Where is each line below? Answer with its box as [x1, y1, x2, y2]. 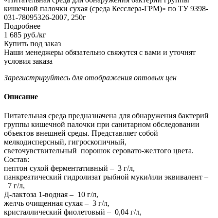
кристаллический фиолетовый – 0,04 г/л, [4, 208, 142, 217]
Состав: [4, 155, 29, 164]
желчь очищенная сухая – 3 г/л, [4, 199, 109, 208]
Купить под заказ [4, 39, 61, 48]
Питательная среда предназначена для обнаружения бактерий [4, 111, 209, 120]
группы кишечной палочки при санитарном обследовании [4, 120, 200, 129]
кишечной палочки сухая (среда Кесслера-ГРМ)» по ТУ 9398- [4, 4, 208, 13]
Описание [4, 92, 38, 101]
